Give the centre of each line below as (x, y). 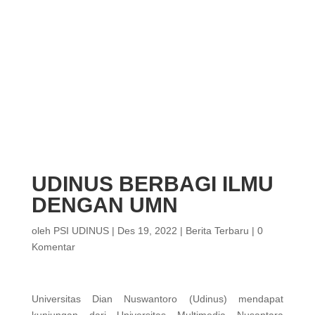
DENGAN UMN (104, 205)
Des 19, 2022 (147, 231)
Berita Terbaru (217, 231)
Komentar (53, 247)
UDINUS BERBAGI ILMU (152, 184)
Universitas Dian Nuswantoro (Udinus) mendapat (157, 299)
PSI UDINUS (81, 231)
